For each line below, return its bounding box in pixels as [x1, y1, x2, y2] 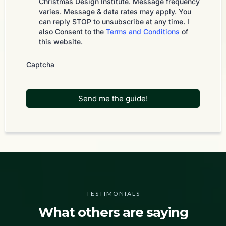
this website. [39, 37, 83, 46]
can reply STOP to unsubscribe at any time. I [39, 17, 189, 26]
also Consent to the [39, 27, 106, 36]
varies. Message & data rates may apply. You [39, 7, 191, 16]
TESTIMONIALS [86, 190, 140, 197]
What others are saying [38, 204, 188, 220]
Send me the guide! [78, 94, 148, 103]
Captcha [26, 60, 54, 69]
